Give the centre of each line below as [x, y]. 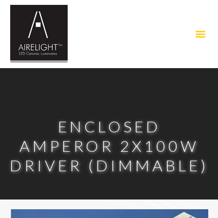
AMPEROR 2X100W [109, 146]
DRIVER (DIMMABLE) [109, 165]
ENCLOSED [109, 126]
